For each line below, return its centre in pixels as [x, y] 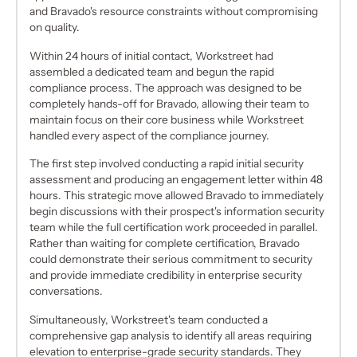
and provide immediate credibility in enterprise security [166, 275]
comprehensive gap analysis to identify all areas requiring [171, 336]
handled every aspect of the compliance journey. [150, 135]
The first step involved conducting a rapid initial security [167, 164]
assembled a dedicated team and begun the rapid [152, 71]
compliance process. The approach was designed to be [166, 87]
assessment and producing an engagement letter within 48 [177, 180]
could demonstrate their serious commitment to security [171, 259]
